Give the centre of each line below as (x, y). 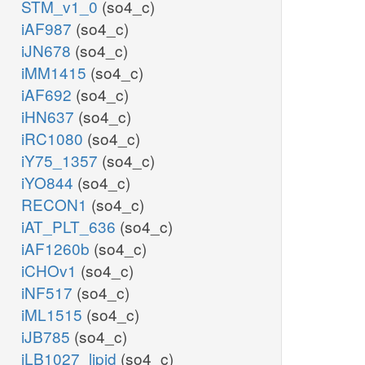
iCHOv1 (51, 270)
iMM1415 (56, 73)
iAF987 (48, 29)
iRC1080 (54, 139)
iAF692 (48, 95)
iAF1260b (57, 248)
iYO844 (49, 182)
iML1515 (54, 314)
